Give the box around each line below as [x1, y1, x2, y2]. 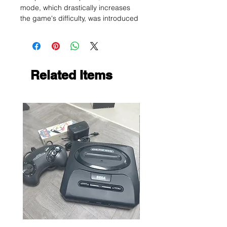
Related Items [30, 67, 112, 83]
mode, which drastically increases [20, 3, 130, 12]
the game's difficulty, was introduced [20, 14, 138, 23]
